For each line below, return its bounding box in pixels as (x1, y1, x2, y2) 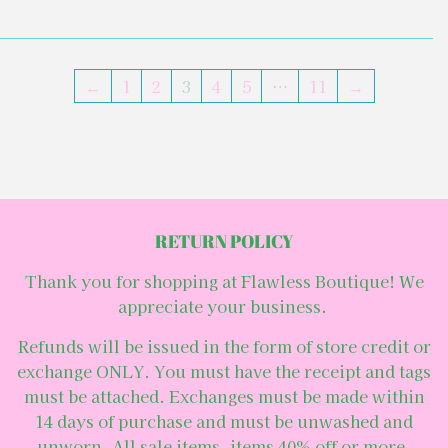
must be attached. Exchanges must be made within (23, 383, 425, 408)
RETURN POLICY (154, 228, 294, 253)
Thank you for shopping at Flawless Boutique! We (24, 268, 424, 293)
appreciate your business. (117, 293, 331, 318)
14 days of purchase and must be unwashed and (35, 408, 413, 433)
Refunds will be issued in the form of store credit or (17, 333, 431, 358)
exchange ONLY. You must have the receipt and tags (17, 358, 431, 383)
